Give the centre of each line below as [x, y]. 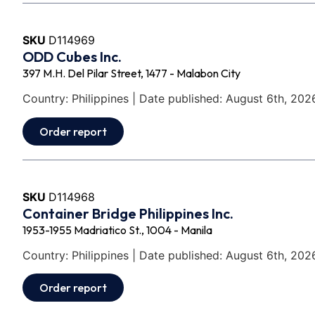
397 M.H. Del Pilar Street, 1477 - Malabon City [131, 73]
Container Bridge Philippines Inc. [128, 213]
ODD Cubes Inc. [72, 56]
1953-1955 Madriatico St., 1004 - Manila [117, 230]
